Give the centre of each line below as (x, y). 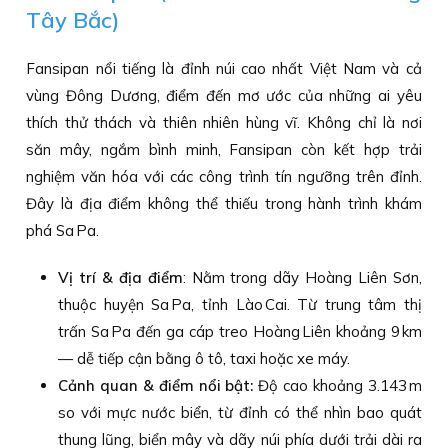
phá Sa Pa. (63, 231)
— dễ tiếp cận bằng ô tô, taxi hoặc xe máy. (204, 359)
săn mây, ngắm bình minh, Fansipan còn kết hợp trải (224, 150)
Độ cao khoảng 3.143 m (337, 386)
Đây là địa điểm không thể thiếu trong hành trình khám (224, 204)
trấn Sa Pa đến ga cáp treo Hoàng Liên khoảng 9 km (240, 332)
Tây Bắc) (73, 20)
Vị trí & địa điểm (120, 278)
